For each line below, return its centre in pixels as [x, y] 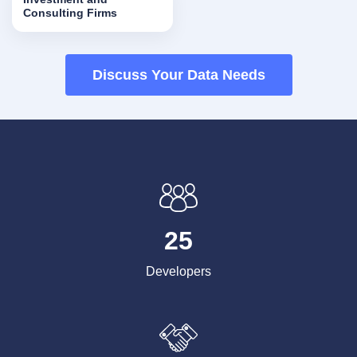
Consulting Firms [70, 12]
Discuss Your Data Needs [178, 75]
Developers [178, 271]
